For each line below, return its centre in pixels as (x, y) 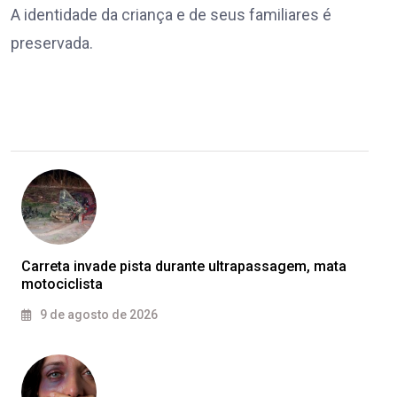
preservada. (52, 43)
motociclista (62, 284)
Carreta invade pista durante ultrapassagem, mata (184, 267)
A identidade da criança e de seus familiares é (171, 15)
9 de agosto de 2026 (97, 315)
